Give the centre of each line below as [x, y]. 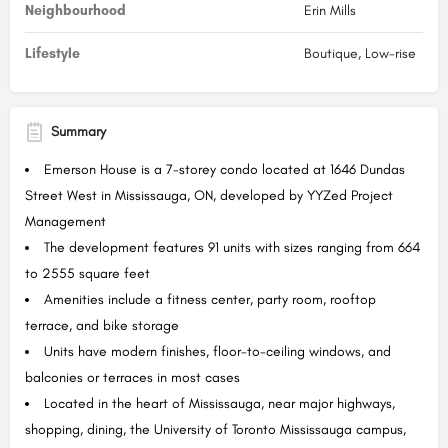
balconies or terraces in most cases [132, 377]
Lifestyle [52, 53]
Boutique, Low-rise [359, 53]
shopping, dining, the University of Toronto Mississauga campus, [215, 429]
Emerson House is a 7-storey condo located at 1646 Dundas [224, 169]
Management [65, 221]
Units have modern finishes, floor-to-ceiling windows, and [217, 351]
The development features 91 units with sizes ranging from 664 [232, 247]
